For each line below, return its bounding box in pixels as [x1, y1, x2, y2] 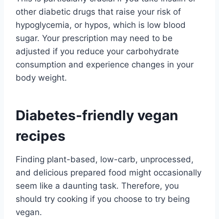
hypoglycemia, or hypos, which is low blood [16, 20, 186, 30]
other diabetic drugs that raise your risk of [16, 6, 181, 17]
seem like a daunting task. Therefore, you [16, 180, 179, 191]
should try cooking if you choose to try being [16, 194, 190, 204]
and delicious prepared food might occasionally [16, 167, 201, 177]
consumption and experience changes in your [16, 59, 194, 69]
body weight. [16, 72, 67, 83]
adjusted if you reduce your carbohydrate [16, 46, 179, 56]
